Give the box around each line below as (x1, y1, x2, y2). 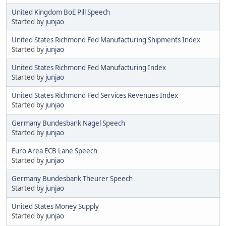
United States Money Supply (12, 201, 99, 211)
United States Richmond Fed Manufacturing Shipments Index (12, 35, 200, 44)
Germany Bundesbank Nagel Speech (12, 118, 125, 128)
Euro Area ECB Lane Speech (12, 146, 97, 155)
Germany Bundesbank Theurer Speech (12, 174, 133, 183)
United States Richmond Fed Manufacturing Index (12, 63, 166, 72)
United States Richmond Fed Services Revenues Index (12, 90, 178, 100)
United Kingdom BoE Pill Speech (12, 7, 110, 17)
